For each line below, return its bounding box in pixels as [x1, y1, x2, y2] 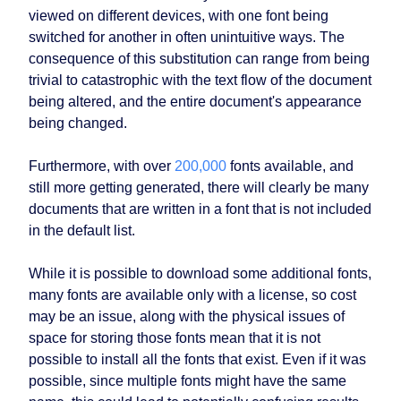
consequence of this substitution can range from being [29, 51, 370, 67]
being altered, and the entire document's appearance [29, 94, 362, 110]
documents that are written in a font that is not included [29, 201, 371, 218]
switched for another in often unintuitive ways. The [29, 30, 345, 46]
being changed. [29, 115, 127, 132]
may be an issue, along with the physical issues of [29, 309, 345, 325]
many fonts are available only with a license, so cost [29, 287, 356, 303]
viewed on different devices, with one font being [29, 8, 328, 24]
